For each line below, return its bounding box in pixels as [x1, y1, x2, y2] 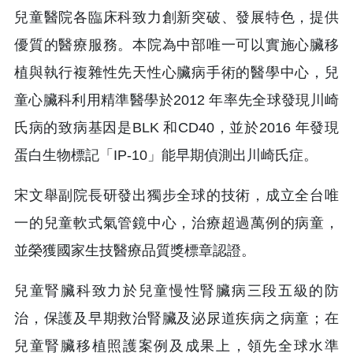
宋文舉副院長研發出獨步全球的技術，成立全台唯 [14, 188, 339, 204]
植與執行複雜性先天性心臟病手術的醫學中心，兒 [14, 65, 339, 81]
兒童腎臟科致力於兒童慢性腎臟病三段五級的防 [14, 283, 339, 299]
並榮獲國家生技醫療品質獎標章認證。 [14, 243, 255, 259]
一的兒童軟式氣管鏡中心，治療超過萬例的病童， [14, 215, 339, 232]
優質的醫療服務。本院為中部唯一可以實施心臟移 [14, 37, 339, 54]
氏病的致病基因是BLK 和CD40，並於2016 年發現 [14, 120, 339, 136]
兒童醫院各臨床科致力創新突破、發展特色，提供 [14, 9, 339, 26]
